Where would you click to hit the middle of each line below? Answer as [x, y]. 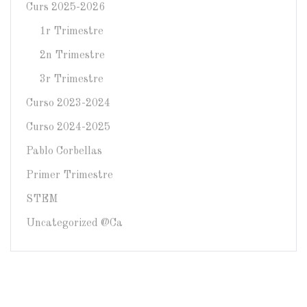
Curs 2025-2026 [65, 7]
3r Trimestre [72, 79]
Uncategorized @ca [74, 223]
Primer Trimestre [70, 175]
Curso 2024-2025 [68, 127]
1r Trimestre [72, 31]
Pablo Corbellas [64, 151]
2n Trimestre [72, 55]
